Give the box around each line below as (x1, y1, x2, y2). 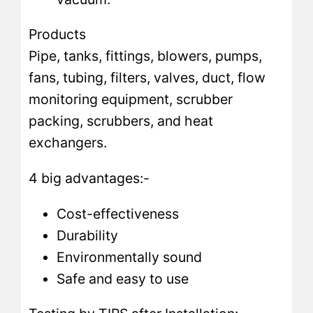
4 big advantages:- (29, 170, 150, 187)
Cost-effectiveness (57, 205, 180, 222)
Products (29, 26, 87, 43)
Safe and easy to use (57, 270, 189, 287)
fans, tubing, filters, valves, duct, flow (29, 69, 266, 87)
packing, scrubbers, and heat (29, 112, 214, 130)
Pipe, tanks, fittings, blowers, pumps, (29, 48, 263, 65)
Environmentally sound (57, 248, 203, 265)
